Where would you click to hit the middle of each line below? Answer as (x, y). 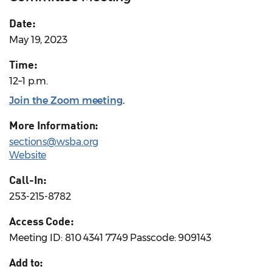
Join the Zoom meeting (66, 101)
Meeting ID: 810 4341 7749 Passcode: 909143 (110, 238)
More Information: (54, 125)
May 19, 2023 (38, 40)
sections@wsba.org (54, 142)
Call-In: (28, 180)
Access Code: (42, 221)
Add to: (26, 263)
